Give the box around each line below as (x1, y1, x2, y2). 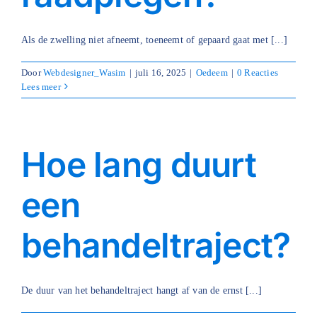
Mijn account (13, 89, 70, 100)
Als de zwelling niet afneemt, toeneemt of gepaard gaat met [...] (21, 34, 288, 45)
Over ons (13, 57, 52, 69)
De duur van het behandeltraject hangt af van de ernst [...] (21, 284, 263, 296)
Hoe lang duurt (21, 143, 256, 185)
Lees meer (21, 81, 61, 92)
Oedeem (195, 67, 228, 78)
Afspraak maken (25, 122, 96, 134)
